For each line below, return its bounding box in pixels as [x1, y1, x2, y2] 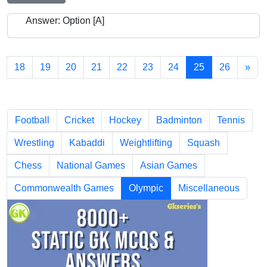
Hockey [109, 115, 141, 126]
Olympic [129, 183, 163, 194]
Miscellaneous [178, 183, 240, 194]
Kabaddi [69, 138, 105, 148]
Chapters [14, 82, 61, 94]
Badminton [156, 115, 202, 126]
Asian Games [140, 160, 197, 171]
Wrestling [14, 138, 54, 148]
